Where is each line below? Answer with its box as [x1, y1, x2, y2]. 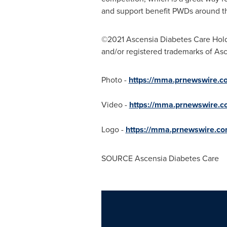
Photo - [101, 74, 129, 85]
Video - [101, 99, 129, 110]
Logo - [101, 124, 126, 135]
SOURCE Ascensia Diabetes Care [101, 153, 219, 164]
